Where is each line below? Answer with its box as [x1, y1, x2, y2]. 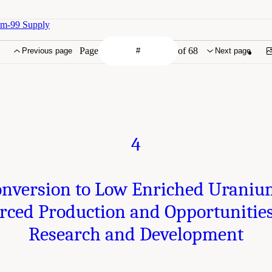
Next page [215, 46, 251, 56]
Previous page [22, 46, 72, 56]
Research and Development [29, 222, 243, 245]
